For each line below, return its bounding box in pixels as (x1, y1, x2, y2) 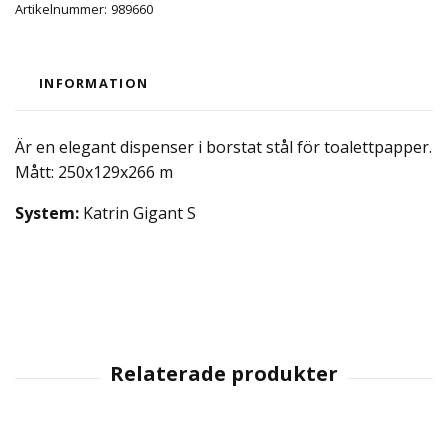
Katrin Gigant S (79, 202, 196, 224)
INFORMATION (39, 74, 149, 92)
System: (15, 202, 79, 224)
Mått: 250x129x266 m (15, 161, 173, 183)
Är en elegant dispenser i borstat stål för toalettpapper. (15, 136, 432, 158)
